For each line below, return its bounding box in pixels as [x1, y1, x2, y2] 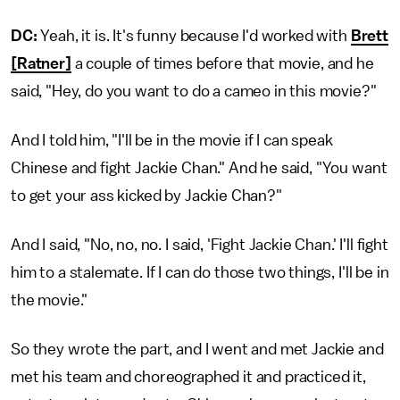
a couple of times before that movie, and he [71, 55, 374, 71]
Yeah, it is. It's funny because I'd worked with [37, 28, 351, 44]
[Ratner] [11, 55, 71, 71]
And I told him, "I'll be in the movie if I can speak [11, 132, 333, 148]
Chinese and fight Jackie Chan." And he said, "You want [11, 160, 387, 176]
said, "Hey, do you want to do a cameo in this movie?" [11, 83, 377, 99]
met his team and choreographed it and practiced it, [11, 369, 366, 385]
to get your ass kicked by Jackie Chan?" [11, 187, 286, 204]
